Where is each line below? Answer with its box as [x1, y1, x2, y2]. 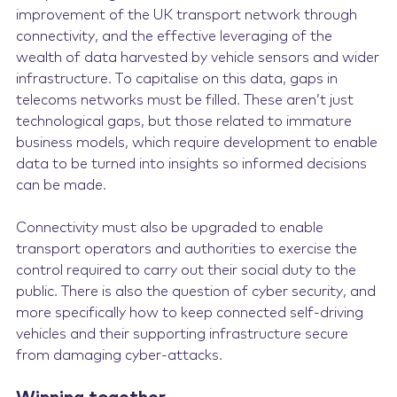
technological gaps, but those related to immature [15, 114, 352, 128]
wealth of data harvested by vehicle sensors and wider [15, 51, 379, 65]
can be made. [15, 178, 106, 192]
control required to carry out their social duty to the [15, 263, 356, 277]
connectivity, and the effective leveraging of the [15, 29, 332, 43]
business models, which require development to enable [15, 136, 378, 150]
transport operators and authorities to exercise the [15, 242, 357, 256]
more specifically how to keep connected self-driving [15, 306, 363, 320]
